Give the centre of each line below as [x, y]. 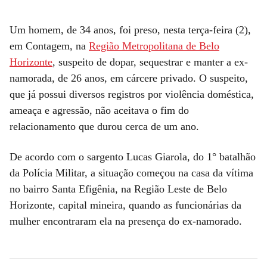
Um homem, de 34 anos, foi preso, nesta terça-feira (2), [130, 30]
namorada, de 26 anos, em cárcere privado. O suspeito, [129, 78]
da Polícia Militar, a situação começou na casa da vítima [131, 173]
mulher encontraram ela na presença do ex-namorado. [126, 221]
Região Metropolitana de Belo [154, 46]
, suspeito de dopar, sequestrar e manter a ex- [150, 62]
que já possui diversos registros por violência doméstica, [132, 94]
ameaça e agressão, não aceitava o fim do [99, 110]
